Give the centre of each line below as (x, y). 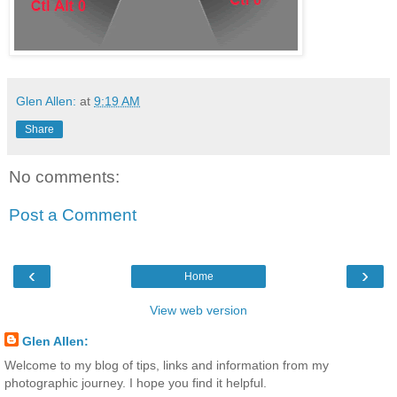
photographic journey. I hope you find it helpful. (136, 382)
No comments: (64, 176)
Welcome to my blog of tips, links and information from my (167, 365)
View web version (198, 310)
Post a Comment (73, 215)
